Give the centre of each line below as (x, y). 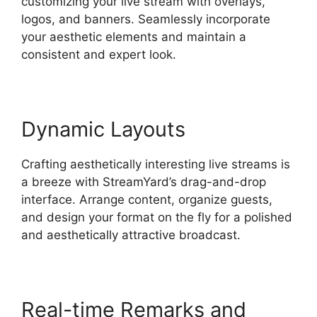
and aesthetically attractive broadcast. (131, 235)
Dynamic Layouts (103, 129)
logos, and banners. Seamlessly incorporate (146, 19)
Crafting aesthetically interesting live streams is (156, 164)
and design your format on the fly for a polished (157, 217)
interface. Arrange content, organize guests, (147, 199)
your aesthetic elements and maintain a (134, 36)
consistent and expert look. (99, 54)
